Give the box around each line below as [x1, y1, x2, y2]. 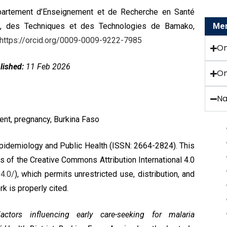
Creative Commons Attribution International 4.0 [29, 155, 195, 165]
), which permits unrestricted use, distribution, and [14, 169, 195, 179]
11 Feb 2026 [24, 62, 70, 71]
